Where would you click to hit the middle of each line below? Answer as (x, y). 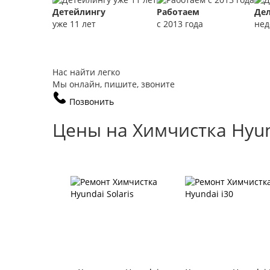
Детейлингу (79, 12)
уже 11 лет (74, 24)
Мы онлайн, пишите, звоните (114, 84)
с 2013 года (180, 24)
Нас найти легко (86, 72)
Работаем (178, 12)
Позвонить (92, 102)
